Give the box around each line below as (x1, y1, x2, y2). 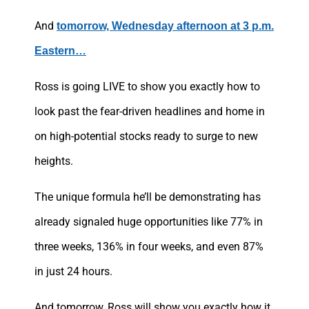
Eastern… (34, 45, 86, 57)
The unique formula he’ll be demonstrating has (34, 190, 261, 204)
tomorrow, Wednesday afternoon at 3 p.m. (57, 20, 274, 32)
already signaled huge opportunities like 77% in (34, 215, 263, 229)
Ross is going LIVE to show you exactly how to (34, 80, 260, 94)
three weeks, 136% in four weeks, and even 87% (34, 240, 263, 254)
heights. (34, 154, 73, 168)
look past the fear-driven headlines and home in (34, 105, 265, 119)
